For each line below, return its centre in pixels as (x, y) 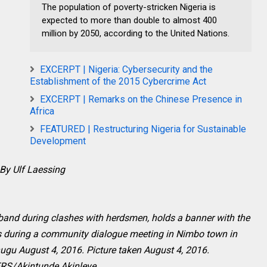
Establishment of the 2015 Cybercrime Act (118, 81)
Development (58, 141)
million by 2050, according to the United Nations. (136, 33)
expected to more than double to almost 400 (129, 20)
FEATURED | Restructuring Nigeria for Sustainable (143, 129)
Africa (42, 111)
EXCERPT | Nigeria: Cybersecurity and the (126, 69)
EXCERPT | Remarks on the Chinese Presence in (141, 99)
